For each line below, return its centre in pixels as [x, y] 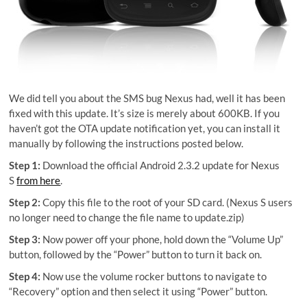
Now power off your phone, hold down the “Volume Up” [162, 239]
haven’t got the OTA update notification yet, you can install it [145, 128]
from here [39, 180]
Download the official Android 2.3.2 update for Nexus [160, 165]
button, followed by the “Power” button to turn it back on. [136, 254]
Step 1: [25, 165]
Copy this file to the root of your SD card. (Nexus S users [167, 202]
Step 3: [25, 239]
